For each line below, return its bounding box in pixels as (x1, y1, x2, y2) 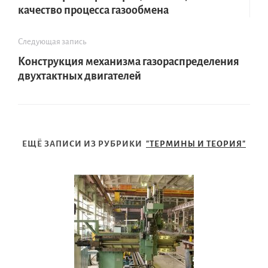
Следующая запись (18, 37, 86, 47)
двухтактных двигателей (18, 70, 141, 83)
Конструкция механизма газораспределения (18, 56, 239, 68)
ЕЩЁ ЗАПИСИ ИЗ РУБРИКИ (22, 139, 146, 149)
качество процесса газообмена (18, 4, 169, 17)
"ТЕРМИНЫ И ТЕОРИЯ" (146, 139, 246, 149)
